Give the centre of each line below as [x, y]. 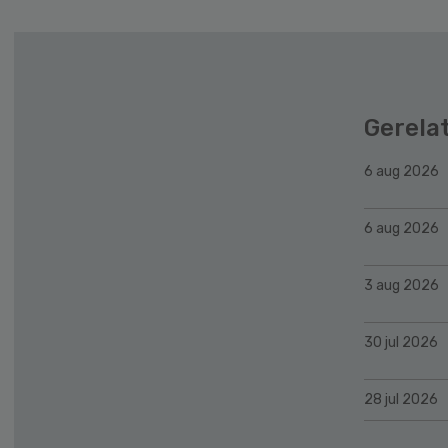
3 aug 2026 [401, 285]
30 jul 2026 [401, 342]
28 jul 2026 [401, 399]
